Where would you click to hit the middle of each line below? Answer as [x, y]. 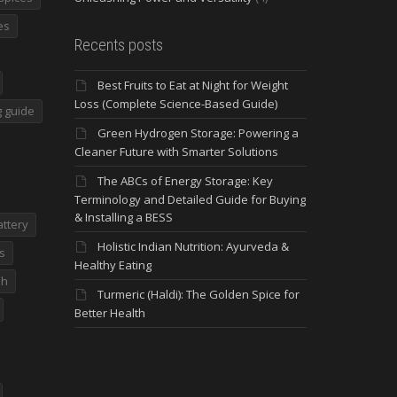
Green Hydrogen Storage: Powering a [198, 133]
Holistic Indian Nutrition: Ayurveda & [193, 246]
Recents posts [118, 45]
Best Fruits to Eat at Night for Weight [192, 85]
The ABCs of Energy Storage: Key [185, 181]
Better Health [109, 313]
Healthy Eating [113, 265]
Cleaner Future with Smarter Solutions [176, 152]
